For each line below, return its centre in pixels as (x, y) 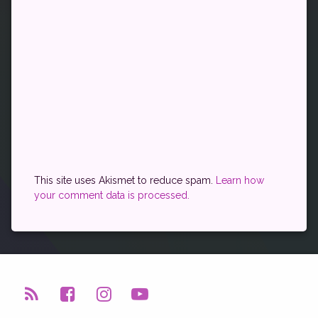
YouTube (175, 300)
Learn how (240, 180)
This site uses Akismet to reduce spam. (125, 180)
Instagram (142, 300)
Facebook (106, 300)
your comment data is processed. (112, 195)
